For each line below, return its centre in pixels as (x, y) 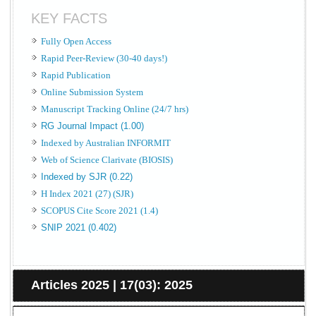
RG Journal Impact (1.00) (93, 126)
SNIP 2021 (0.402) (79, 228)
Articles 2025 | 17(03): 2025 (112, 285)
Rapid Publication (76, 75)
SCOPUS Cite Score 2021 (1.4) (100, 211)
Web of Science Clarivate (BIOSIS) (107, 160)
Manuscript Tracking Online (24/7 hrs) (115, 109)
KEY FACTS (69, 19)
